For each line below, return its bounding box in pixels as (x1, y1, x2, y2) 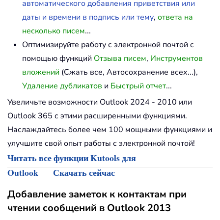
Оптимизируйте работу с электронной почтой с (22, 39, 194, 51)
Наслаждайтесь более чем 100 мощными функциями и (7, 124, 212, 136)
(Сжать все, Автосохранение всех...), (59, 67, 198, 78)
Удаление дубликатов (22, 81, 102, 92)
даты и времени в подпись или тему (22, 12, 154, 23)
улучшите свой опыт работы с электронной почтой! (7, 138, 195, 149)
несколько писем (22, 26, 85, 37)
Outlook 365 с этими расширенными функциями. (7, 110, 187, 122)
